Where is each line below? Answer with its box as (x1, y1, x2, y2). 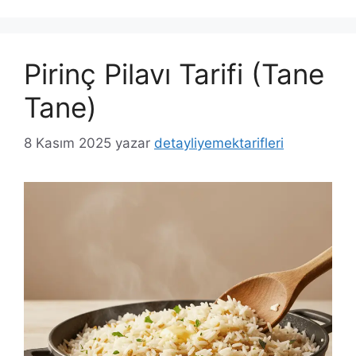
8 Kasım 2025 (24, 134, 111, 151)
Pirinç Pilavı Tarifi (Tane (24, 57, 324, 91)
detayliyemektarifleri (154, 134, 284, 151)
